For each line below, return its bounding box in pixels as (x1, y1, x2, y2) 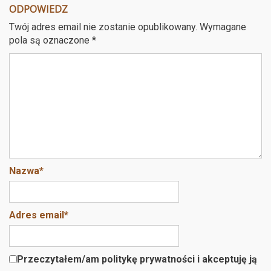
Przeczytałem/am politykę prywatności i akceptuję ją (17, 253, 257, 266)
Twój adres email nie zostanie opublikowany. (9, 21, 197, 33)
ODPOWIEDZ (9, 2, 68, 16)
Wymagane (200, 21, 246, 33)
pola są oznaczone (9, 34, 92, 47)
